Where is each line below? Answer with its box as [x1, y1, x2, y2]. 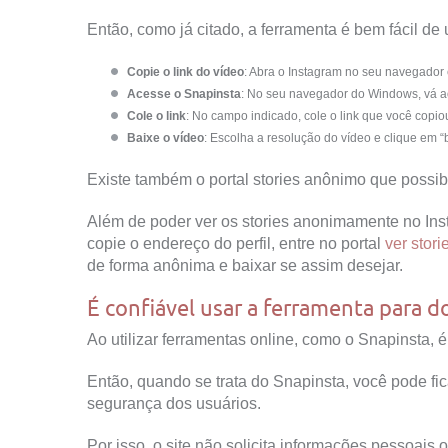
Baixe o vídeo [127, 130, 204, 145]
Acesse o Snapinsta [127, 86, 241, 101]
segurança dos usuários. [87, 394, 261, 412]
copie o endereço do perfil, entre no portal [87, 234, 385, 252]
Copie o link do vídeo [127, 64, 244, 79]
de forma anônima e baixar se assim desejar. [87, 256, 403, 274]
